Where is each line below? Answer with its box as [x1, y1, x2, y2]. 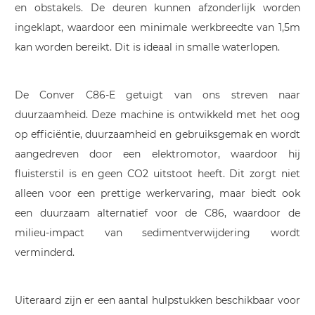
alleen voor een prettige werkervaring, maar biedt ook [15, 187, 300, 200]
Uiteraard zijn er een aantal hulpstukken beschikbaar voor [15, 294, 300, 307]
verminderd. [15, 246, 75, 259]
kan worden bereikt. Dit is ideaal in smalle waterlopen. [15, 41, 280, 53]
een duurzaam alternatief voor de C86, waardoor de [15, 207, 300, 219]
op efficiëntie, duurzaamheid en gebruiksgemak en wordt [15, 128, 300, 141]
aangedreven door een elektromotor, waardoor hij [15, 148, 300, 160]
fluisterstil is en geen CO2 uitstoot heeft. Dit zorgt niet [15, 167, 300, 180]
